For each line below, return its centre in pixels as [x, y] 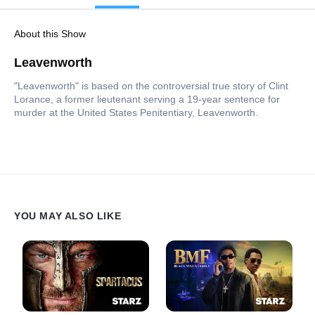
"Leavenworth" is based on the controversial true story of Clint [151, 85]
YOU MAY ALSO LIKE [68, 216]
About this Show [50, 33]
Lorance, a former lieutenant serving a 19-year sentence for [147, 99]
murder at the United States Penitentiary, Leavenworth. [136, 112]
